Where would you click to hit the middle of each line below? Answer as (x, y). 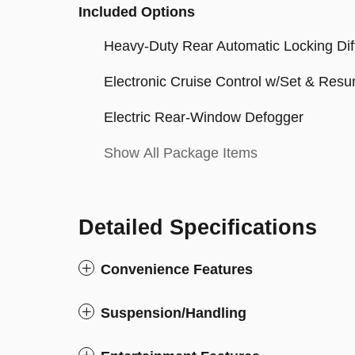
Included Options (137, 12)
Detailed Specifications (198, 227)
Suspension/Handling (174, 313)
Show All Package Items (181, 153)
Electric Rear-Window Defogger (204, 117)
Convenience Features (177, 269)
